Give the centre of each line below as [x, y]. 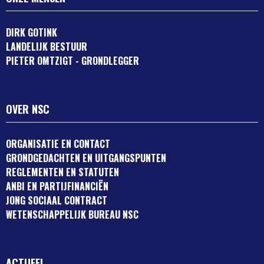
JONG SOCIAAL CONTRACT [57, 201]
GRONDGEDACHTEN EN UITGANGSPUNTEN [86, 158]
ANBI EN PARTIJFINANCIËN [57, 187]
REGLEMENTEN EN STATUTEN [62, 172]
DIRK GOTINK [32, 33]
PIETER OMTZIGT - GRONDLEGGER [72, 61]
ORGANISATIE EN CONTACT [58, 144]
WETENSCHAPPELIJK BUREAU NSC [72, 215]
